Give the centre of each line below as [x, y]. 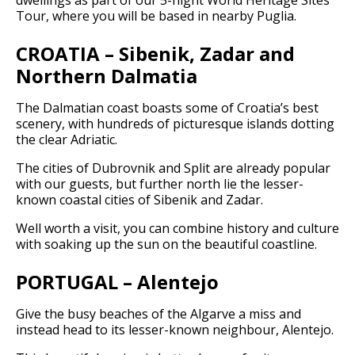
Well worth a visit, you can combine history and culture [177, 228]
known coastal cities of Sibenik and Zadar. [139, 199]
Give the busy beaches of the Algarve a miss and [158, 313]
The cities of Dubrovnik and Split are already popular [173, 168]
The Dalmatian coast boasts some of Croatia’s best [167, 107]
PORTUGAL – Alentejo [117, 281]
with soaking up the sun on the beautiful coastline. [166, 244]
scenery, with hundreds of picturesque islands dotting [175, 123]
